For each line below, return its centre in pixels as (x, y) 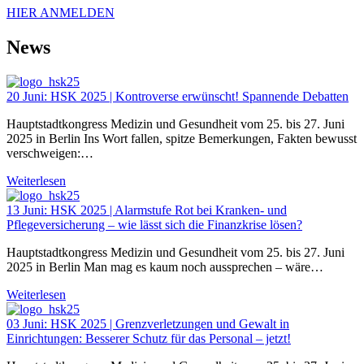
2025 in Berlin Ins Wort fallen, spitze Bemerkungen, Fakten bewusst (182, 138)
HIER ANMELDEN (61, 12)
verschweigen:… (50, 153)
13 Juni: (28, 210)
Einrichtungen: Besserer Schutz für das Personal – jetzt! (149, 338)
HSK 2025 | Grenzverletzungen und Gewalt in (170, 323)
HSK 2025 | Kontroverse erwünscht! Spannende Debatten (199, 96)
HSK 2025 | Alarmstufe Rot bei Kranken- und (169, 210)
